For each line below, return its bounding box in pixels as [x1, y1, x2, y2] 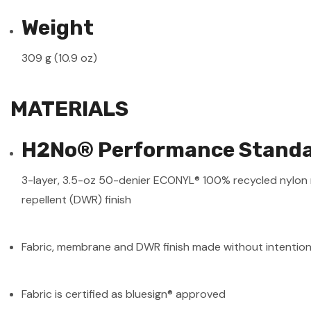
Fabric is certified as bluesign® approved [22, 286, 226, 301]
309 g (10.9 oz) [22, 50, 98, 65]
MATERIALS [10, 96, 128, 121]
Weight [22, 15, 94, 40]
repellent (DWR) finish [22, 192, 132, 207]
